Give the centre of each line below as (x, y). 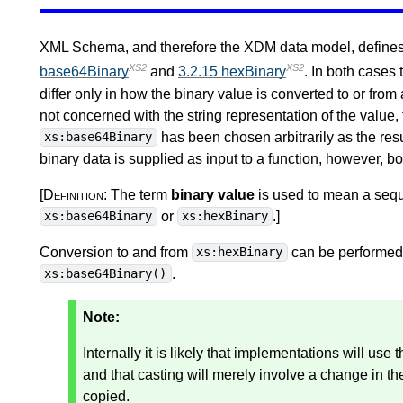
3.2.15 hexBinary (232, 72)
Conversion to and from (116, 252)
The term (141, 194)
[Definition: (75, 194)
